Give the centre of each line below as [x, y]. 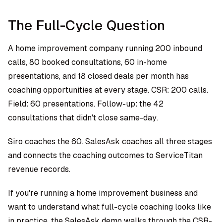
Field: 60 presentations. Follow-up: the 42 [86, 104]
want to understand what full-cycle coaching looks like [110, 207]
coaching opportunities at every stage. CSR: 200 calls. [108, 90]
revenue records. [39, 169]
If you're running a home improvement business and [103, 193]
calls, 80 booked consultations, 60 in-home [87, 62]
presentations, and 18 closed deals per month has [98, 76]
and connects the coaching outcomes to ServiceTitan [105, 155]
